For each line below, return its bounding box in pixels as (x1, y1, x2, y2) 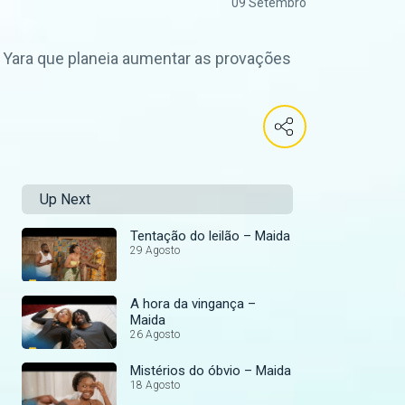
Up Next (40, 191, 90, 209)
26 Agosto (130, 327, 180, 341)
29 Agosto (130, 244, 180, 258)
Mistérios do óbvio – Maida (130, 363, 291, 380)
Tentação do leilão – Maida (130, 228, 290, 245)
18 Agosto (130, 379, 180, 392)
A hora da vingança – (130, 295, 256, 312)
